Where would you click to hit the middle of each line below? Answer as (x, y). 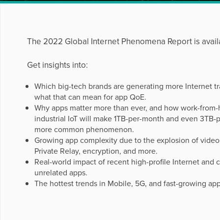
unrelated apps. (61, 172)
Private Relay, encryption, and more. (96, 151)
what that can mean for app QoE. (90, 97)
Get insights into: (57, 65)
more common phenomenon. (84, 129)
